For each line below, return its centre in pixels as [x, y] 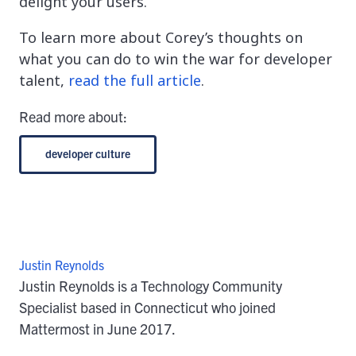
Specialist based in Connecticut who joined [147, 308]
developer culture [88, 154]
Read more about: [73, 117]
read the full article [135, 81]
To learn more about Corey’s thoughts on [161, 38]
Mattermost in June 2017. [97, 329]
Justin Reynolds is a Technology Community [151, 286]
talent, [44, 81]
